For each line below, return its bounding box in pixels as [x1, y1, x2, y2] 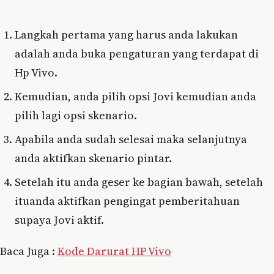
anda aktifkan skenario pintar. [15, 150, 172, 166]
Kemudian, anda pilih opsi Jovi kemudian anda [15, 88, 256, 104]
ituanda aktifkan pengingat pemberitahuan [15, 193, 240, 209]
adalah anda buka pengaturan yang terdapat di [15, 45, 259, 61]
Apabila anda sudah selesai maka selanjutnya [15, 131, 247, 147]
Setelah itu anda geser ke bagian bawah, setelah [15, 174, 263, 190]
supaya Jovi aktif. [15, 212, 104, 228]
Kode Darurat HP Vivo [57, 243, 171, 259]
